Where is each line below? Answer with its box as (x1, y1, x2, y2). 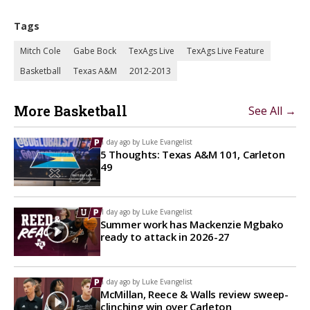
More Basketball (14, 101, 127, 120)
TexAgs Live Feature (187, 44, 264, 57)
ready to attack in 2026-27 (100, 230, 230, 244)
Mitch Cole (20, 44, 61, 57)
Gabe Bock (73, 44, 116, 57)
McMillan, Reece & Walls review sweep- (100, 287, 289, 302)
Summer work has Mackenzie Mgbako (100, 217, 284, 232)
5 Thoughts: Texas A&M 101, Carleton (100, 147, 285, 161)
